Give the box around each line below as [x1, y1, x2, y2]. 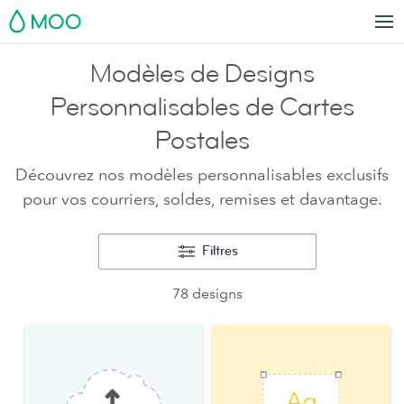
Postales [154, 124, 250, 157]
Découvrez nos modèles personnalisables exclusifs [15, 165, 389, 185]
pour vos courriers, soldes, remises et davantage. [22, 189, 382, 209]
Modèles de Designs [89, 58, 315, 90]
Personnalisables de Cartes [50, 91, 354, 124]
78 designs [172, 284, 243, 302]
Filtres [202, 243, 239, 260]
